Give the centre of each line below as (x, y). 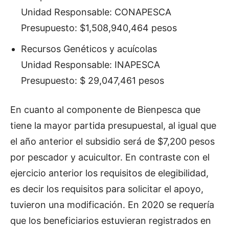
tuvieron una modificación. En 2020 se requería (112, 205)
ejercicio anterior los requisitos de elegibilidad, (109, 173)
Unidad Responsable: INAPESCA (90, 65)
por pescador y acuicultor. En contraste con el (110, 157)
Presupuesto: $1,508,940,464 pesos (99, 28)
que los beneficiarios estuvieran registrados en (111, 221)
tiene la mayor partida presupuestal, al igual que (113, 125)
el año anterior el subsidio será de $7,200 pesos (112, 141)
